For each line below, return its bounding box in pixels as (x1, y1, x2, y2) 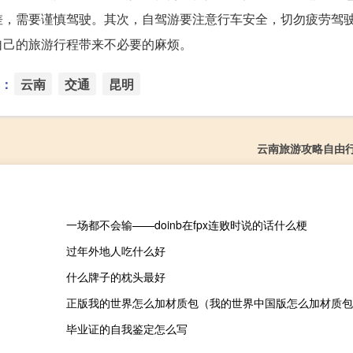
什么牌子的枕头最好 (65, 269, 165, 285)
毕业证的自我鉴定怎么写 (65, 321, 188, 337)
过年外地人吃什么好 (65, 243, 165, 259)
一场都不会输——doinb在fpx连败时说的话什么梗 (65, 217, 307, 233)
